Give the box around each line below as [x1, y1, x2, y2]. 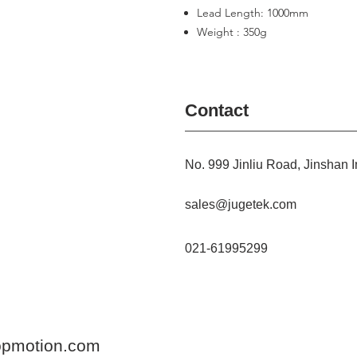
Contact [185, 100, 249, 120]
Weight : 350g [197, 25, 267, 39]
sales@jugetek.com [185, 198, 296, 211]
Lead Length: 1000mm [197, 6, 308, 20]
